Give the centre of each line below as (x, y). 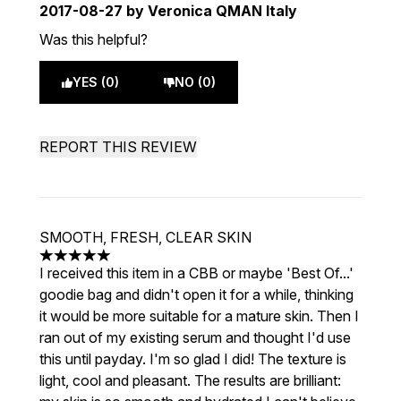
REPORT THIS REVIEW (118, 147)
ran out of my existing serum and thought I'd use (195, 337)
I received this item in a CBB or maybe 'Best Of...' (196, 273)
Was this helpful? (94, 39)
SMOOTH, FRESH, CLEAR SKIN (145, 237)
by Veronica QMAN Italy (210, 11)
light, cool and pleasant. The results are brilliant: (190, 380)
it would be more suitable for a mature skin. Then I (199, 316)
